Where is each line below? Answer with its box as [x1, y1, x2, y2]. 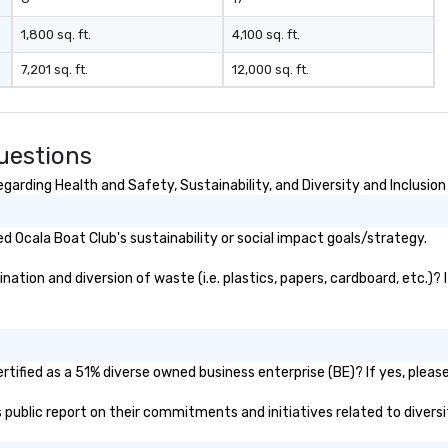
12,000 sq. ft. [231, 62, 309, 77]
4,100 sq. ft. [231, 27, 300, 42]
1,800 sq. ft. [21, 27, 92, 42]
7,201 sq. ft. [21, 62, 89, 77]
